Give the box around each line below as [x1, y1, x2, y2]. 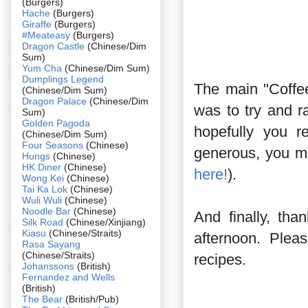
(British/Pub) [63, 293, 119, 305]
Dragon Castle [22, 40, 85, 52]
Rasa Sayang [22, 238, 80, 250]
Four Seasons [22, 139, 83, 151]
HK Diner [22, 161, 61, 173]
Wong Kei [22, 172, 64, 184]
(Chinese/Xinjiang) [63, 216, 146, 228]
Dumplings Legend [22, 73, 104, 85]
